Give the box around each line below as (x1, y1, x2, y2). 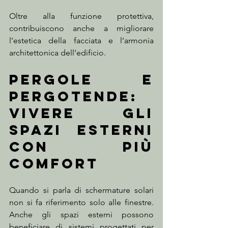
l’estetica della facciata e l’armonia (9, 36, 154, 46)
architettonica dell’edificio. (9, 48, 106, 58)
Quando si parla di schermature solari (9, 185, 154, 195)
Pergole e (9, 71, 154, 89)
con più (9, 138, 154, 156)
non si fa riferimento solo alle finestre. (9, 197, 154, 208)
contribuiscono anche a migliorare (9, 23, 154, 34)
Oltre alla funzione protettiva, (9, 11, 154, 21)
